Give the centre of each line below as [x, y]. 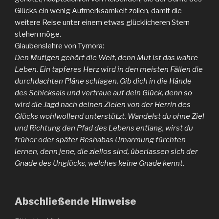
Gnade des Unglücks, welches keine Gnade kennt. [99, 163]
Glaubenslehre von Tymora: [59, 46]
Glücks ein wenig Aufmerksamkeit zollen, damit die [98, 11]
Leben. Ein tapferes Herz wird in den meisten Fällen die [109, 69]
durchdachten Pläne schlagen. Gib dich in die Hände [103, 81]
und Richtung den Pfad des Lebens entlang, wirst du [104, 128]
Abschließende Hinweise [76, 202]
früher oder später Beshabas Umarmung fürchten [100, 140]
